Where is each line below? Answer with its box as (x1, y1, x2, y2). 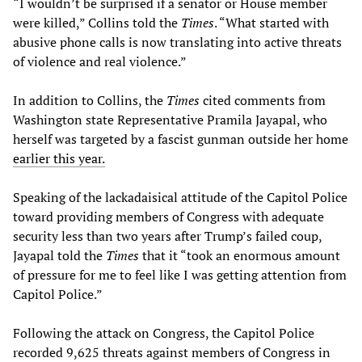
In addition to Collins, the (13, 90, 163, 109)
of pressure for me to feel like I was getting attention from (13, 265, 347, 284)
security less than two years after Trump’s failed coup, (13, 226, 322, 245)
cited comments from (200, 90, 326, 109)
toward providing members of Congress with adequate (13, 207, 324, 225)
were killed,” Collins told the (13, 13, 181, 32)
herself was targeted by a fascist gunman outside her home (13, 129, 348, 148)
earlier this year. (13, 149, 105, 167)
